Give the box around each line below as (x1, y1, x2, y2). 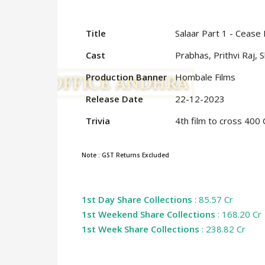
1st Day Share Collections (82, 193, 192, 205)
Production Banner (85, 71, 167, 83)
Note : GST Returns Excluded (82, 151, 169, 159)
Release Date (85, 93, 143, 105)
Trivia (85, 115, 110, 127)
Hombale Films (174, 71, 235, 83)
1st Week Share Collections (82, 223, 199, 235)
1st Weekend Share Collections (82, 208, 215, 220)
